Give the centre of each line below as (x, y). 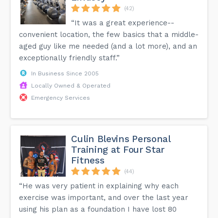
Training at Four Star (118, 149)
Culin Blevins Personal (121, 139)
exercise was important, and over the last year (104, 197)
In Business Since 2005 (65, 73)
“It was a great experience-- (123, 23)
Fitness (88, 160)
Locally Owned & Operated (71, 85)
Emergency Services (61, 98)
